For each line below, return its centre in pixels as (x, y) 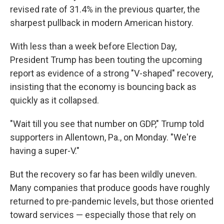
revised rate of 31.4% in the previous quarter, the (105, 9)
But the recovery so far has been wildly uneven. (103, 174)
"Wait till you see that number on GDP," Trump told (107, 124)
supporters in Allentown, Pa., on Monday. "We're (103, 137)
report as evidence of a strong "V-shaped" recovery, (111, 73)
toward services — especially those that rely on (103, 215)
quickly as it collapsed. (54, 100)
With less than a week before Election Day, (93, 46)
